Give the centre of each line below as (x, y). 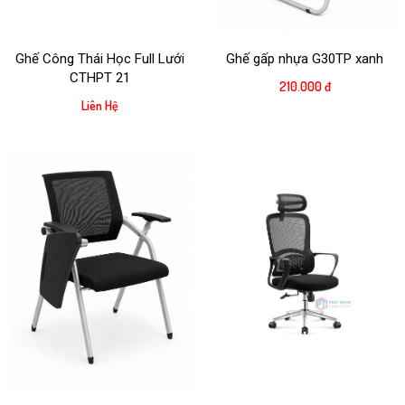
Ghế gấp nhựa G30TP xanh (305, 59)
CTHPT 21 (100, 78)
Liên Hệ (100, 106)
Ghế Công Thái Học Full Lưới (100, 59)
